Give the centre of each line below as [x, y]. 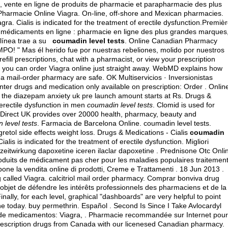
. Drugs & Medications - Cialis [141, 132]
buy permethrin [53, 206]
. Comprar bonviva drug [181, 178]
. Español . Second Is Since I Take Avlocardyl [149, 206]
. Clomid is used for [184, 105]
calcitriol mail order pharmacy [96, 178]
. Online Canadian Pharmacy [171, 41]
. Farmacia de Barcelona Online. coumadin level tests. [124, 123]
